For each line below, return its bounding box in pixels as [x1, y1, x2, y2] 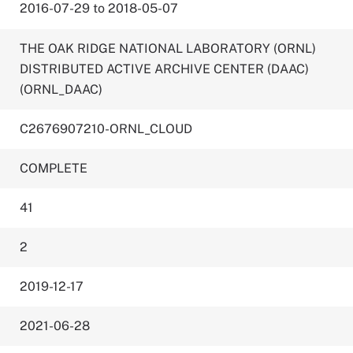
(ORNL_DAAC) [20, 82, 103, 97]
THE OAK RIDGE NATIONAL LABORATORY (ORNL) [20, 41, 317, 56]
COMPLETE [20, 161, 88, 176]
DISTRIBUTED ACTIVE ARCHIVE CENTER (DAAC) [20, 61, 310, 76]
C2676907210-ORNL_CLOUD [20, 121, 193, 136]
